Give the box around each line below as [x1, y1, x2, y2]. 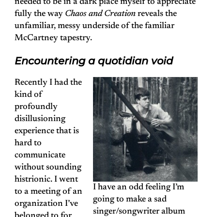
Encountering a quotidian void [15, 55, 173, 67]
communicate [15, 151, 65, 160]
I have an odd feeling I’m [93, 183, 184, 192]
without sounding [15, 163, 81, 172]
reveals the [136, 10, 177, 19]
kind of [15, 91, 42, 100]
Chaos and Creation [65, 10, 136, 19]
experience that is [15, 127, 79, 136]
